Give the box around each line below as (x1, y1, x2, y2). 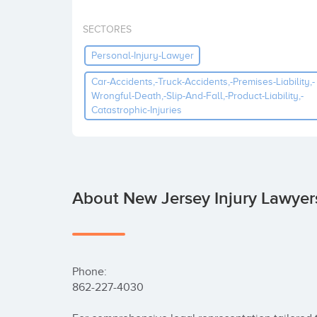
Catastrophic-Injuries (91, 104, 182, 115)
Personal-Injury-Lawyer (91, 50, 194, 61)
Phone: (72, 265, 107, 278)
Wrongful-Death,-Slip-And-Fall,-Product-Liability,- (91, 90, 304, 101)
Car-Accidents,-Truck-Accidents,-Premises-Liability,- (91, 76, 315, 87)
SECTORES (83, 24, 132, 35)
